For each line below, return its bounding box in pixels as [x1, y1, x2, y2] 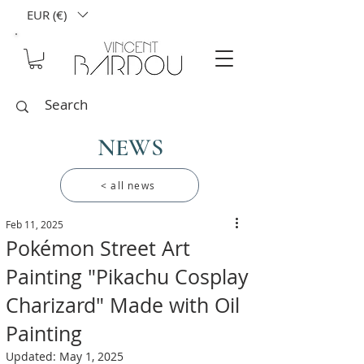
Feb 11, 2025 [6, 218, 63, 232]
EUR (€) [27, 6, 67, 23]
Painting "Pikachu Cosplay [6, 263, 249, 291]
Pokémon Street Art [6, 235, 190, 262]
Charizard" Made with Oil [6, 292, 240, 319]
